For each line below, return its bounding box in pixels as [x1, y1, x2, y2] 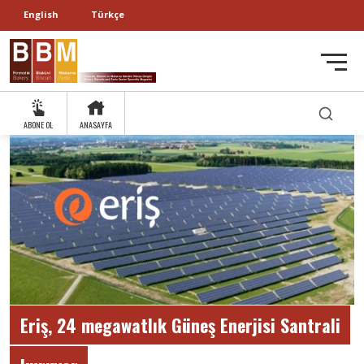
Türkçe [91, 8, 125, 20]
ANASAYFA [80, 118, 112, 131]
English [24, 8, 59, 20]
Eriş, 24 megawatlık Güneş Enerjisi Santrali [19, 312, 340, 338]
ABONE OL [24, 118, 53, 131]
